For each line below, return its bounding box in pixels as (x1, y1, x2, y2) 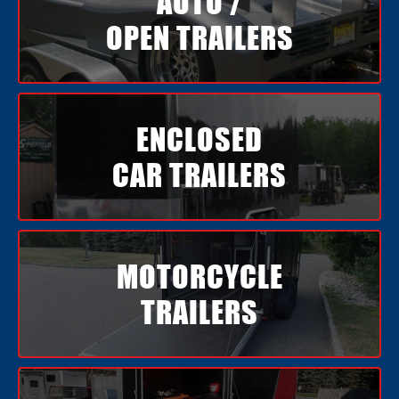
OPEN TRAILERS (105, 19, 294, 57)
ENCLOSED (136, 120, 263, 159)
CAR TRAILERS (112, 156, 287, 194)
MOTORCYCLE (116, 257, 283, 296)
